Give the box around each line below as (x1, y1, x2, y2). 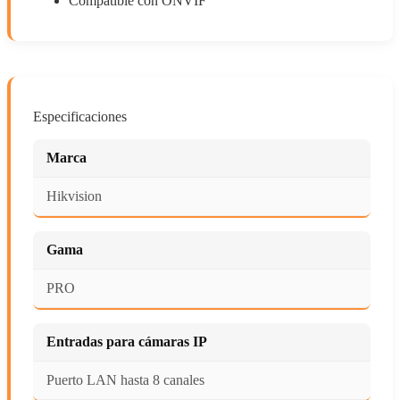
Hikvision (46, 187, 102, 204)
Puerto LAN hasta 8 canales (46, 371, 204, 387)
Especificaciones (33, 108, 127, 124)
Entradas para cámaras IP (46, 333, 207, 349)
